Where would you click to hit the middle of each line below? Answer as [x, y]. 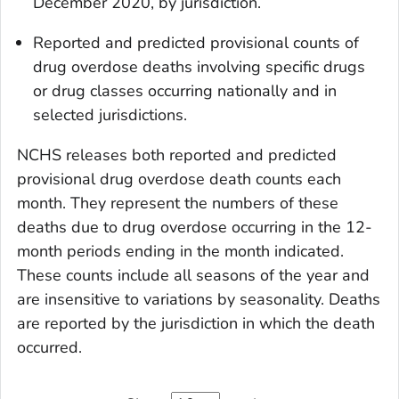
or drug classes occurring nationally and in [185, 91]
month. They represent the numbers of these [178, 204]
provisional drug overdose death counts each [179, 179]
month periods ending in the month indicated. [180, 252]
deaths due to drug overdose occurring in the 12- [195, 228]
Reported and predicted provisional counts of [196, 43]
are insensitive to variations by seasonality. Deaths [199, 300]
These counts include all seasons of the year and [193, 276]
